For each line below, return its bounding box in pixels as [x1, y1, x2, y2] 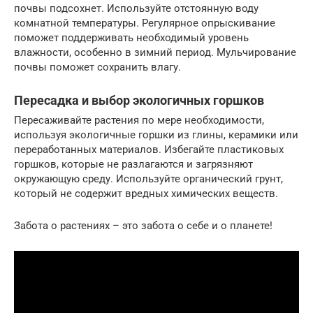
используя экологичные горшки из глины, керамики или [14, 129, 298, 141]
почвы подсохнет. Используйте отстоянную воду [14, 2, 259, 15]
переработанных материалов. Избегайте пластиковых [14, 143, 284, 156]
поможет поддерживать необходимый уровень [14, 31, 249, 44]
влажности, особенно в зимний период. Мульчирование [14, 46, 296, 59]
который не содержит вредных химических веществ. [14, 187, 278, 200]
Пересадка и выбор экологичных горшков [14, 93, 264, 108]
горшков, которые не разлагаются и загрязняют [14, 158, 253, 170]
